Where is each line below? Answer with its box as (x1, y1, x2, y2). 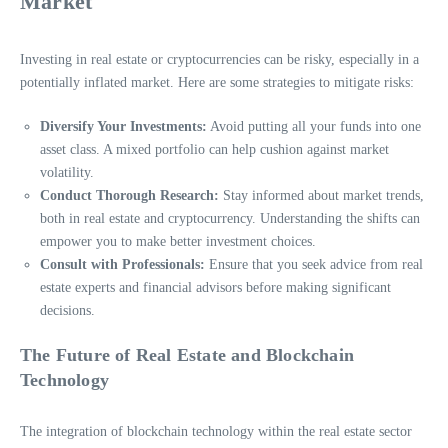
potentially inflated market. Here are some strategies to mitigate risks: (20, 74, 414, 90)
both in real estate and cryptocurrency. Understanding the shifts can (40, 210, 420, 226)
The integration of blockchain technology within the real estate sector (20, 423, 412, 439)
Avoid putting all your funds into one (207, 118, 421, 134)
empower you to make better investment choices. (40, 233, 316, 249)
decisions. (40, 302, 95, 318)
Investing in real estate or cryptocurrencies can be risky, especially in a (20, 51, 419, 67)
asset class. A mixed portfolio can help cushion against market (40, 141, 389, 157)
